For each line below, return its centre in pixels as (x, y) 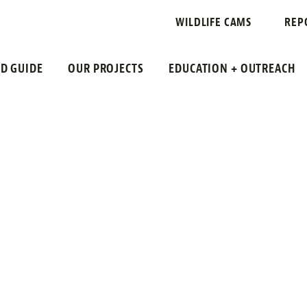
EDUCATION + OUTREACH (232, 69)
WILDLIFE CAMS (214, 22)
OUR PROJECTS (106, 69)
